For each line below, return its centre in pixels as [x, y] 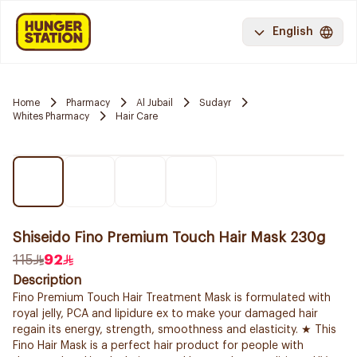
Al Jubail [155, 102]
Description [47, 280]
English [293, 32]
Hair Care [137, 116]
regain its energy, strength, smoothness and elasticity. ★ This [175, 330]
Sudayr [215, 102]
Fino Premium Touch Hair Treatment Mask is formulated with [172, 298]
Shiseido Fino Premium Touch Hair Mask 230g [169, 237]
